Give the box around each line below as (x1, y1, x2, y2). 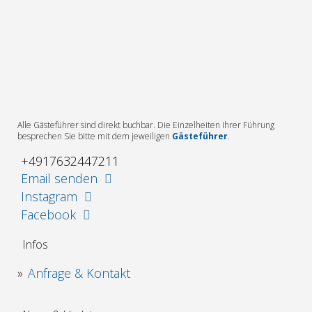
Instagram (21, 187, 77, 205)
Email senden (21, 169, 97, 187)
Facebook (21, 205, 76, 223)
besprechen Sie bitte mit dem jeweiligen (17, 130, 172, 142)
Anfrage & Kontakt (28, 264, 130, 281)
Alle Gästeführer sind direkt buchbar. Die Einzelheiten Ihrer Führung (17, 118, 274, 131)
